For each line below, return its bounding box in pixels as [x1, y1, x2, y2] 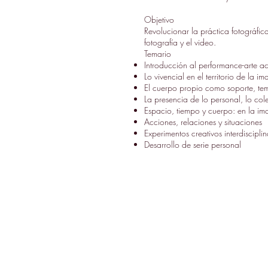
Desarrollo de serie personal [144, 139, 241, 150]
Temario [144, 48, 171, 59]
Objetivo [144, 14, 174, 25]
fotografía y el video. [144, 36, 216, 48]
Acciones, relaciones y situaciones [144, 116, 262, 127]
